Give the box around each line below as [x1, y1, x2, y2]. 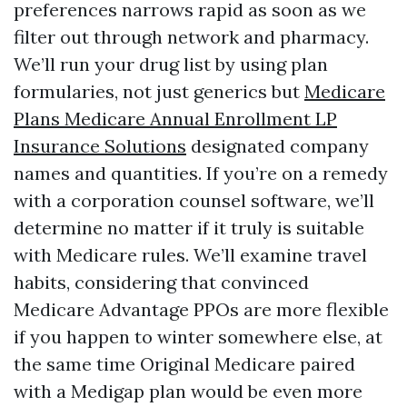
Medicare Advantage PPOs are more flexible [14, 298, 389, 321]
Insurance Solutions [14, 134, 186, 157]
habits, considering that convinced [14, 271, 309, 293]
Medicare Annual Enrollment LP [65, 107, 337, 130]
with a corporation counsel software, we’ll [14, 189, 374, 212]
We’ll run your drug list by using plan [14, 53, 328, 75]
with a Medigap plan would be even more [14, 380, 362, 402]
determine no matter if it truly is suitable [14, 216, 364, 239]
